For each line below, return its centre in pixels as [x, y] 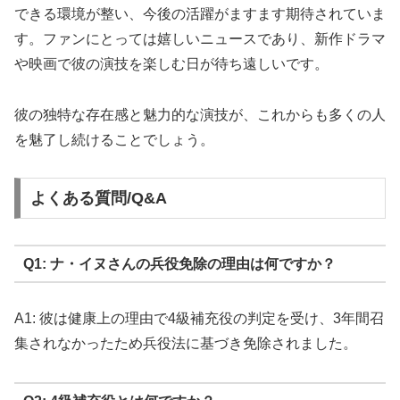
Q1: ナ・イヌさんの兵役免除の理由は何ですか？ [179, 263]
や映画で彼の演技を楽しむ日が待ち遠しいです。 [171, 63]
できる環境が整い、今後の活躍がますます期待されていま [200, 13]
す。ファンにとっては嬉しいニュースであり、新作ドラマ [200, 38]
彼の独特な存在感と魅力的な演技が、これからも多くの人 [200, 114]
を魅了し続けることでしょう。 [114, 139]
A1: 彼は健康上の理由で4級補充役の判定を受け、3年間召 [199, 319]
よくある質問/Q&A [98, 199]
